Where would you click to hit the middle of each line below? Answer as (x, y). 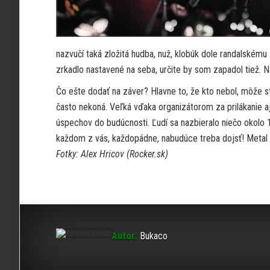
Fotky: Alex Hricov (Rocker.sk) (112, 154)
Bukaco (152, 236)
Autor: (124, 236)
